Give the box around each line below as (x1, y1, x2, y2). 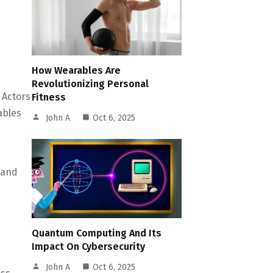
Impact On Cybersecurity (32, 241, 146, 252)
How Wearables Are (32, 65, 121, 76)
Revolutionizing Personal (32, 78, 149, 90)
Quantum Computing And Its (32, 227, 162, 239)
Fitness (32, 91, 66, 103)
